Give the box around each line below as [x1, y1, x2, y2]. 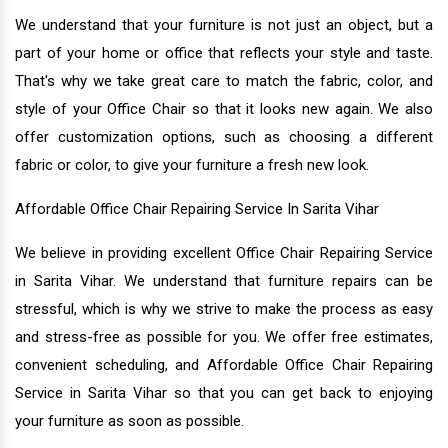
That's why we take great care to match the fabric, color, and [15, 71, 433, 90]
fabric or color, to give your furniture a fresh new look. [15, 155, 369, 174]
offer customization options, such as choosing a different [15, 127, 433, 146]
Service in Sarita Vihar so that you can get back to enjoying [15, 383, 433, 402]
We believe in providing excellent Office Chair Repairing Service [15, 243, 433, 262]
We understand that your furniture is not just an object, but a [15, 15, 433, 34]
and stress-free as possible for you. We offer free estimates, [15, 327, 433, 346]
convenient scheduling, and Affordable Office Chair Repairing [15, 355, 433, 374]
